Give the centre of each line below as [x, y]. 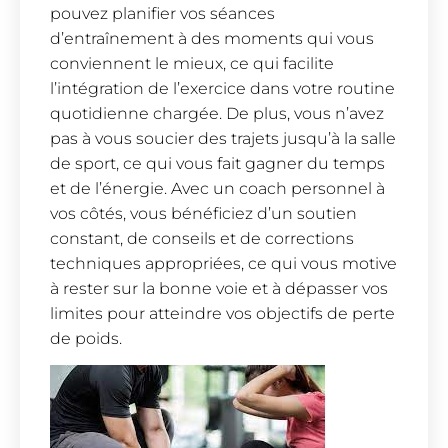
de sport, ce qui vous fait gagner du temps [217, 164]
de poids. [86, 339]
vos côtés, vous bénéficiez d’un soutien [203, 214]
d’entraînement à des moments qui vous [212, 39]
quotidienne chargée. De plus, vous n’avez [217, 114]
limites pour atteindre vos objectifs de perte [222, 314]
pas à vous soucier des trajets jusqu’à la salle [223, 139]
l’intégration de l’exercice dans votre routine [222, 89]
